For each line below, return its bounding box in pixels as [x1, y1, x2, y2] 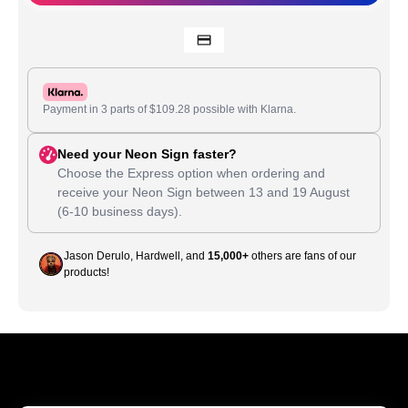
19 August [292, 184, 350, 199]
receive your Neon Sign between [57, 184, 249, 199]
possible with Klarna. [190, 102, 296, 116]
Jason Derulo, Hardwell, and [64, 249, 208, 262]
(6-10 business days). [57, 203, 182, 219]
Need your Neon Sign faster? [57, 146, 237, 161]
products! [64, 265, 109, 279]
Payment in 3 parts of [43, 102, 149, 116]
